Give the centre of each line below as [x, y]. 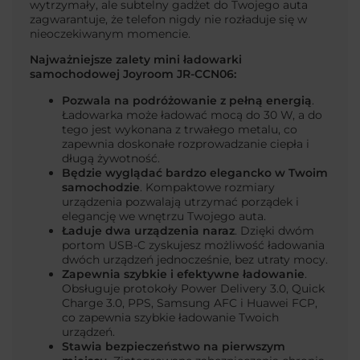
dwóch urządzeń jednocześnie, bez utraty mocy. [195, 260]
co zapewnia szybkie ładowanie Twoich [170, 318]
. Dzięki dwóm [274, 231]
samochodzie [101, 188]
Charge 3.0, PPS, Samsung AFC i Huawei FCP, [190, 303]
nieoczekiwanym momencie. [110, 33]
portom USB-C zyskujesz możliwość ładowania [193, 245]
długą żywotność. [111, 159]
